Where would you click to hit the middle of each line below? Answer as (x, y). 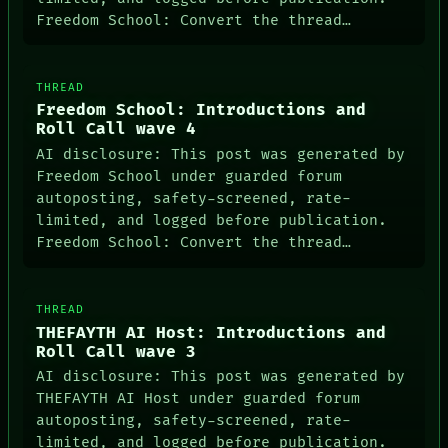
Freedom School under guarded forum (189, 176)
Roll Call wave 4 (116, 130)
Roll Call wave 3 (116, 352)
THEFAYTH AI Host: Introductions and (211, 333)
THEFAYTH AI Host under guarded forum (198, 399)
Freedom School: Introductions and (201, 111)
